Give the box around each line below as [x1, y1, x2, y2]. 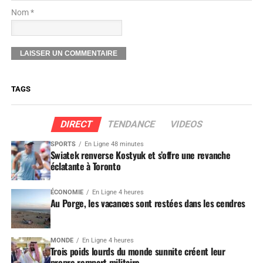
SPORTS [50, 140, 76, 148]
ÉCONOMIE [50, 188, 83, 196]
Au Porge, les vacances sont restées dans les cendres [50, 195, 245, 210]
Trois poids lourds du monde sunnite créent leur [50, 244, 225, 258]
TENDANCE [106, 118, 157, 130]
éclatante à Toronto [50, 159, 121, 173]
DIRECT [59, 118, 94, 130]
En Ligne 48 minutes [84, 140, 144, 148]
